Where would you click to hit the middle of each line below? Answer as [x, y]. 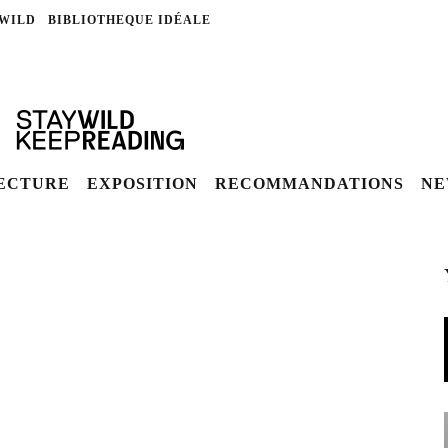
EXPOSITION [142, 183]
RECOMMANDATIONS [309, 183]
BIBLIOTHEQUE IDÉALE [129, 20]
